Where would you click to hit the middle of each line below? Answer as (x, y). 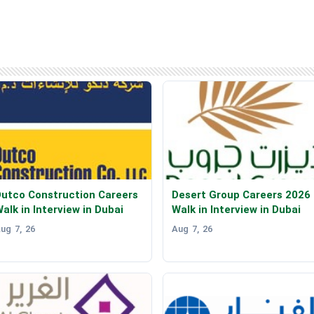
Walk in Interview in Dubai (236, 210)
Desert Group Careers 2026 (241, 195)
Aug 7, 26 (192, 229)
